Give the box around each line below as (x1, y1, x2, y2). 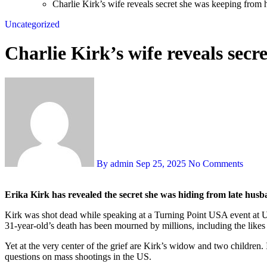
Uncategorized (5, 19, 60, 29)
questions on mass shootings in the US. (5, 251, 151, 262)
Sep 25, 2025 (136, 158, 186, 169)
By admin (94, 158, 136, 169)
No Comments (188, 158, 243, 169)
